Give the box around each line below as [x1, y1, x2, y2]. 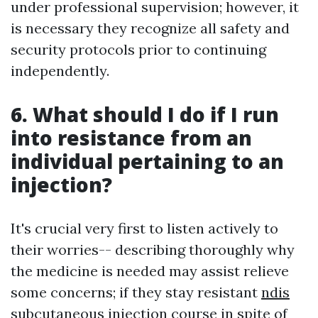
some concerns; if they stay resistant [11, 283, 261, 301]
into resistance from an [11, 124, 252, 151]
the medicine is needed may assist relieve [11, 261, 289, 280]
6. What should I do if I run [11, 100, 279, 128]
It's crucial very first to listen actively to [11, 219, 278, 237]
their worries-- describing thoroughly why [11, 240, 295, 258]
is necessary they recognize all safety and [11, 18, 290, 37]
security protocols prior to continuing [11, 40, 266, 58]
